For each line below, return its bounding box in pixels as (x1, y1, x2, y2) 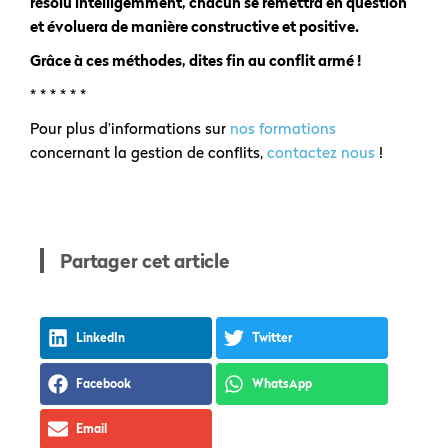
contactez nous (267, 143, 375, 162)
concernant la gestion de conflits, (30, 143, 267, 162)
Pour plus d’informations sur (30, 119, 230, 138)
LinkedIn (76, 330, 125, 346)
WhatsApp (252, 375, 312, 391)
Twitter (252, 330, 292, 346)
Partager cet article (60, 249, 230, 273)
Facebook (76, 375, 131, 391)
